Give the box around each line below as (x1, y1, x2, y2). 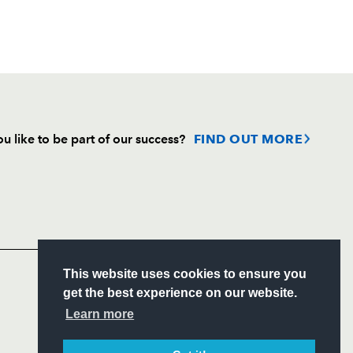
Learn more (65, 307, 135, 321)
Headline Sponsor (90, 220, 156, 230)
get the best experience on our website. (63, 286, 297, 300)
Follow (90, 173, 124, 187)
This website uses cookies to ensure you (63, 267, 307, 281)
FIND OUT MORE (193, 131, 303, 147)
